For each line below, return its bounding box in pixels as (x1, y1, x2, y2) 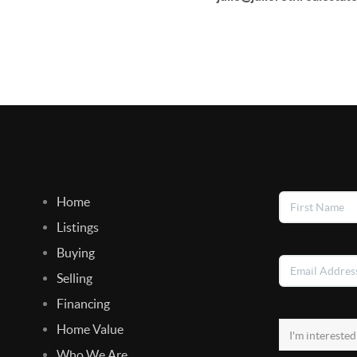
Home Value (56, 321, 124, 336)
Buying (56, 245, 95, 260)
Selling (56, 270, 92, 285)
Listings (56, 219, 99, 234)
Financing (56, 296, 110, 311)
